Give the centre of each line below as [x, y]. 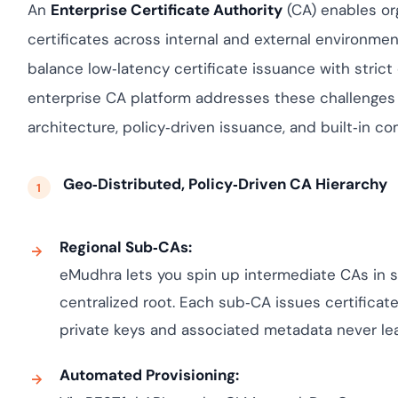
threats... [307, 39]
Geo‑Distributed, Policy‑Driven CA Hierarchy [225, 184]
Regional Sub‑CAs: [125, 247]
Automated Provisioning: [149, 375]
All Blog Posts [247, 24]
